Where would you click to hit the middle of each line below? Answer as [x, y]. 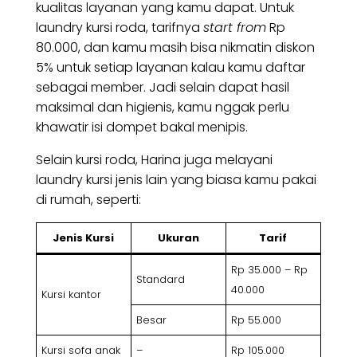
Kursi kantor [73, 295]
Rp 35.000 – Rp [270, 270]
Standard [161, 280]
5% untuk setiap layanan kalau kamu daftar [170, 68]
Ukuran [178, 238]
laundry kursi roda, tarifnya [119, 28]
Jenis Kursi [84, 238]
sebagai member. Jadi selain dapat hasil [162, 88]
